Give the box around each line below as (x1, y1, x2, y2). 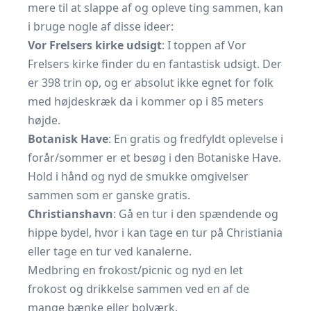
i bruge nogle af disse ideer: (28, 19, 174, 34)
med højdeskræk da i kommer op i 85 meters (28, 94, 264, 109)
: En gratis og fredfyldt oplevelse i (108, 131, 283, 146)
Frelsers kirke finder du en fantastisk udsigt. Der (28, 56, 282, 72)
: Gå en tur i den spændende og (113, 206, 278, 221)
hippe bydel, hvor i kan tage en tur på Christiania (28, 225, 283, 240)
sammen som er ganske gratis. (28, 187, 190, 203)
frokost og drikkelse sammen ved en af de (28, 281, 249, 296)
